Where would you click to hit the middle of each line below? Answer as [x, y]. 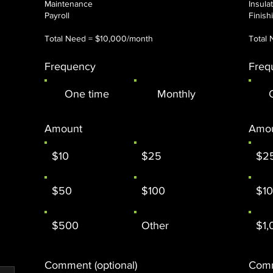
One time [87, 94]
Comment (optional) [91, 265]
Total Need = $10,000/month [99, 38]
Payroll [57, 15]
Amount [63, 128]
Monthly [176, 94]
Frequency [70, 66]
